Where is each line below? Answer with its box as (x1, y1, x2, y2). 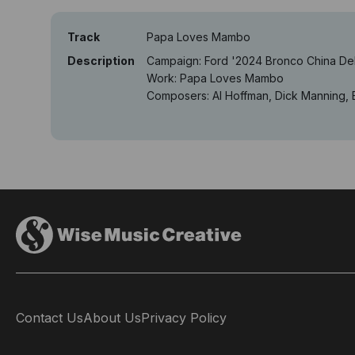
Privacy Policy (141, 309, 227, 326)
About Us (83, 309, 141, 326)
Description (67, 54, 135, 67)
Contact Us (16, 309, 83, 326)
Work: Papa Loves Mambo (147, 71, 284, 85)
